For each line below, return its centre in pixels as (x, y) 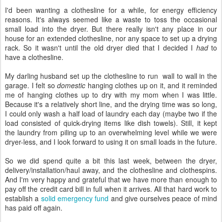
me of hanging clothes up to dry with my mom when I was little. (111, 95)
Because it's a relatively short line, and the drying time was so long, (111, 104)
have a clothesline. (34, 57)
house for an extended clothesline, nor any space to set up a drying (111, 38)
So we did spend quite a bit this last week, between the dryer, (111, 161)
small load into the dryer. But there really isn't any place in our (111, 29)
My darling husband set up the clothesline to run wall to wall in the (111, 76)
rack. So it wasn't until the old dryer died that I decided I (101, 48)
